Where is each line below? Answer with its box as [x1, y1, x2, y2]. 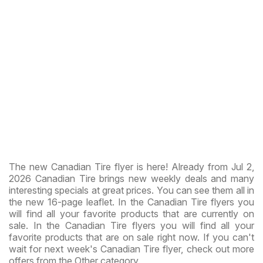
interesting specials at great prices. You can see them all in [9, 184, 254, 196]
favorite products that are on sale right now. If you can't [9, 231, 254, 243]
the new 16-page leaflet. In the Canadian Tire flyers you [9, 195, 254, 208]
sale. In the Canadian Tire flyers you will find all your [9, 219, 254, 231]
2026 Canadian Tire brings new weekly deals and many [9, 172, 254, 184]
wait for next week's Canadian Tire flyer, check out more [9, 242, 254, 255]
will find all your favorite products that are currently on [9, 207, 254, 220]
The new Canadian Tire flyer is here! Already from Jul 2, [9, 160, 254, 173]
